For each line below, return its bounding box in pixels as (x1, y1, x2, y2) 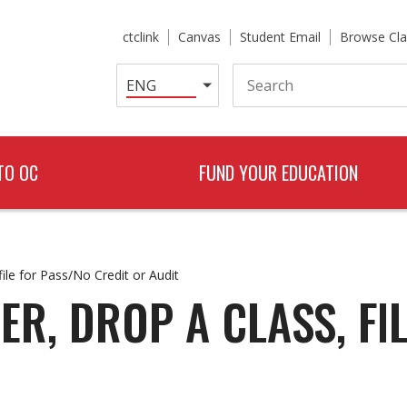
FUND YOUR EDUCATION (198, 159, 358, 186)
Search (232, 62, 276, 79)
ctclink (123, 28, 159, 45)
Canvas (178, 28, 221, 45)
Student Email (240, 28, 321, 45)
